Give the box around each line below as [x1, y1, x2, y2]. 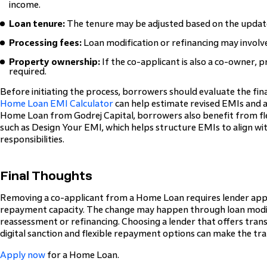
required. [9, 66, 46, 76]
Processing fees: [9, 38, 82, 48]
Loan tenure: [9, 18, 65, 29]
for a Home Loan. [45, 250, 119, 260]
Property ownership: [9, 57, 100, 67]
